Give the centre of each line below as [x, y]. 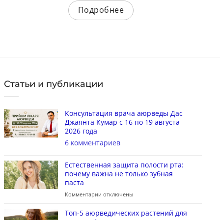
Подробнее [101, 10]
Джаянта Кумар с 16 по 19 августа [122, 122]
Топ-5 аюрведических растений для [126, 213]
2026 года [81, 131]
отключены [117, 194]
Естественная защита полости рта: [124, 165]
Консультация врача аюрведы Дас [124, 113]
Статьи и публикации [53, 84]
